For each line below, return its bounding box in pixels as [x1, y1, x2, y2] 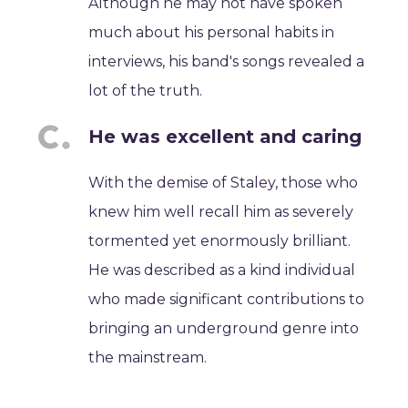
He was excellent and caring [88, 126, 362, 148]
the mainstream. [88, 349, 208, 366]
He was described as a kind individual [88, 261, 356, 279]
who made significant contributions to [88, 291, 365, 308]
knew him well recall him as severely [88, 203, 354, 220]
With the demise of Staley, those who [88, 174, 359, 191]
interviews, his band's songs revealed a [88, 53, 365, 70]
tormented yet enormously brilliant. [88, 232, 352, 250]
